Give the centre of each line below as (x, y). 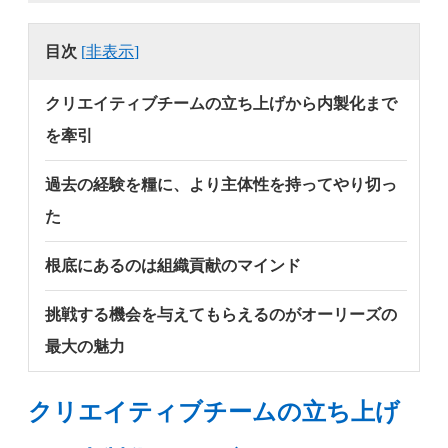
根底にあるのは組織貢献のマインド (173, 265)
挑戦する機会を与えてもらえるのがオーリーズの (221, 314)
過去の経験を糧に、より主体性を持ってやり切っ (221, 184)
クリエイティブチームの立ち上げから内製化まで (221, 103)
